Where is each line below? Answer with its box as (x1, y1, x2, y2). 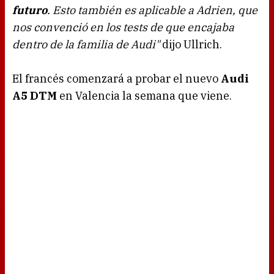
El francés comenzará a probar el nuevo (12, 72, 221, 86)
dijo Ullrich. (160, 37, 222, 52)
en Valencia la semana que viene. (57, 89, 232, 103)
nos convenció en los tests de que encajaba (12, 20, 234, 35)
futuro (12, 3, 47, 18)
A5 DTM (12, 89, 57, 103)
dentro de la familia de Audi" (12, 37, 160, 52)
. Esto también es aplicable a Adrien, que (47, 3, 257, 18)
